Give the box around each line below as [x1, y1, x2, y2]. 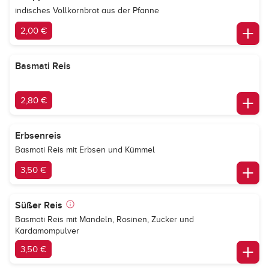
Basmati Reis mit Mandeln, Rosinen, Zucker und [15, 215, 194, 224]
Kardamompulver [15, 226, 79, 235]
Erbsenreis [15, 130, 61, 142]
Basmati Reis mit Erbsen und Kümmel [15, 145, 155, 154]
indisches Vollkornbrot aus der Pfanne [15, 6, 159, 15]
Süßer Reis [15, 199, 62, 211]
